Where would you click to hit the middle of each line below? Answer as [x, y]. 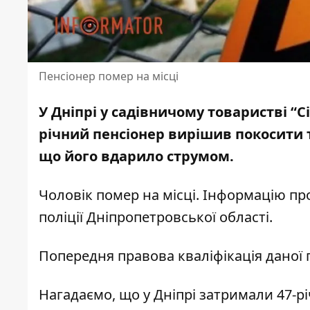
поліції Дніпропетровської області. [157, 217]
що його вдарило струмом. [138, 156]
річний [66, 134]
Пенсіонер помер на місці [109, 76]
